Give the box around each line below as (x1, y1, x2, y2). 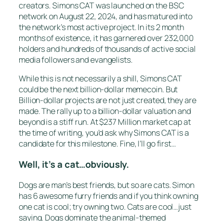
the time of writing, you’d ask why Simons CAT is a (19, 127, 189, 139)
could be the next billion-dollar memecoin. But (19, 84, 178, 95)
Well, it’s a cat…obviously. (19, 157, 130, 171)
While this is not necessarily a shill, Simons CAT (19, 73, 183, 84)
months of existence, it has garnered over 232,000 (19, 32, 194, 43)
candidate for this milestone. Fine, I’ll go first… (19, 138, 176, 149)
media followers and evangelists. (19, 54, 133, 65)
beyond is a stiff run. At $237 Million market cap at (19, 116, 191, 128)
